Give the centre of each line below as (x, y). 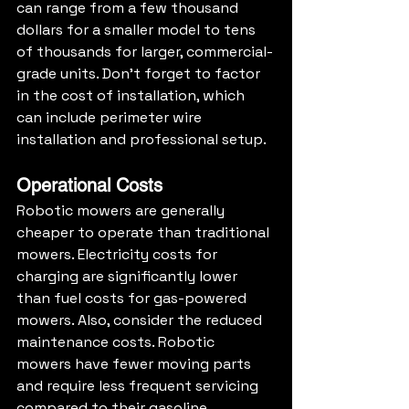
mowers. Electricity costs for (119, 255)
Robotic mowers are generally (122, 211)
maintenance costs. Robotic (117, 342)
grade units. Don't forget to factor (140, 74)
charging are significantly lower (129, 277)
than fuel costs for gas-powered (133, 299)
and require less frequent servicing (139, 386)
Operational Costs (89, 186)
